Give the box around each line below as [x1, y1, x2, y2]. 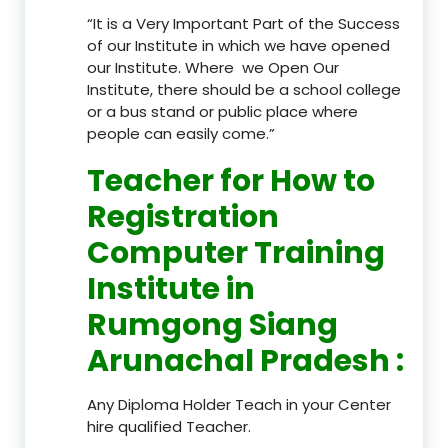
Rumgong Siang [87, 303, 338, 346]
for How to [220, 159, 375, 202]
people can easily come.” [87, 122, 275, 144]
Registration [87, 195, 279, 238]
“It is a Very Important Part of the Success [87, 12, 400, 34]
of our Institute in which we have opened [87, 34, 390, 56]
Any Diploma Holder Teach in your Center [87, 393, 391, 415]
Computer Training [87, 231, 385, 274]
